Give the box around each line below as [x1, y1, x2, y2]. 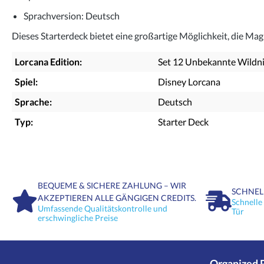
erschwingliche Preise [38, 212, 118, 223]
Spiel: [15, 75, 38, 87]
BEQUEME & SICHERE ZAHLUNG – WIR [38, 180, 186, 190]
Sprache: [15, 95, 52, 107]
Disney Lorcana [158, 75, 220, 87]
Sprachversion [24, 9, 81, 21]
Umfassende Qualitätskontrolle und [38, 203, 167, 213]
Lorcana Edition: [15, 55, 82, 67]
